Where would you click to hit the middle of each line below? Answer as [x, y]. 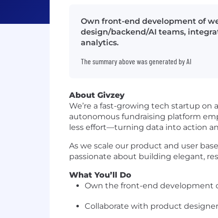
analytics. [100, 43]
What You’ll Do [100, 175]
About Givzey [97, 95]
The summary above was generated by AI [136, 61]
